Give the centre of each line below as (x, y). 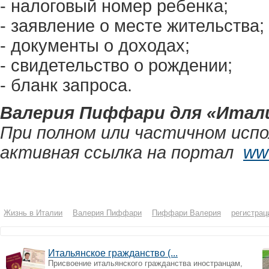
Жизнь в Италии (33, 213)
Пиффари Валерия (186, 213)
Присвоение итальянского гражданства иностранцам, (145, 263)
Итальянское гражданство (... (113, 253)
